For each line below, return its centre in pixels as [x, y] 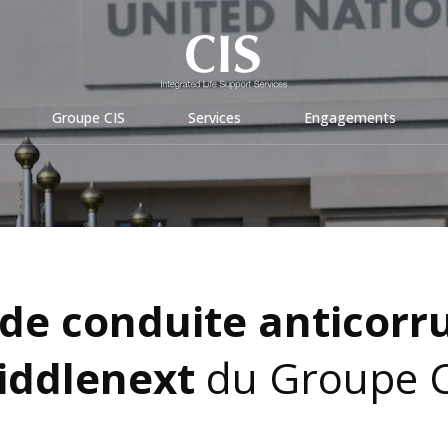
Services [214, 117]
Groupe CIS [88, 117]
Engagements [350, 117]
